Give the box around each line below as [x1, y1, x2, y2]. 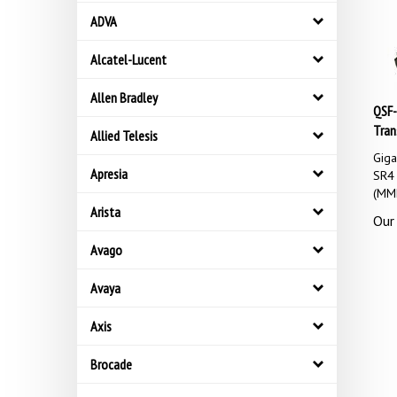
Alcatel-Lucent [90, 51, 167, 68]
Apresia [90, 165, 128, 183]
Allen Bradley [90, 89, 158, 106]
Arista [90, 203, 121, 221]
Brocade [90, 355, 132, 373]
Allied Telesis [90, 127, 158, 144]
